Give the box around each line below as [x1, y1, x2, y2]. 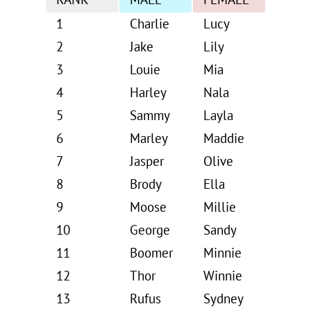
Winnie [203, 269, 242, 285]
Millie [203, 200, 236, 216]
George [130, 223, 170, 239]
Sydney [203, 292, 244, 308]
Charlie [130, 17, 169, 33]
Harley [130, 85, 167, 101]
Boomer [130, 246, 173, 262]
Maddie [203, 131, 244, 147]
